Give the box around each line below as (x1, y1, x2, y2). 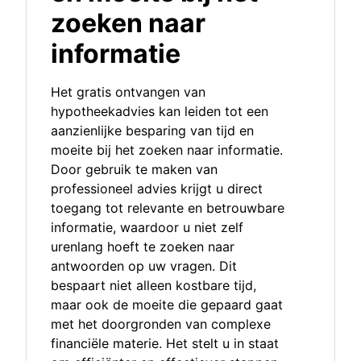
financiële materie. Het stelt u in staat (51, 335, 279, 352)
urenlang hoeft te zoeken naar (51, 239, 234, 255)
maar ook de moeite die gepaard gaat (51, 297, 283, 313)
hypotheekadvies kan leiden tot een (51, 103, 268, 120)
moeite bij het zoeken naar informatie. (51, 142, 283, 159)
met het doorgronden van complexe (51, 316, 271, 333)
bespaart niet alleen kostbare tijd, (51, 277, 256, 294)
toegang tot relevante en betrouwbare (51, 200, 284, 217)
